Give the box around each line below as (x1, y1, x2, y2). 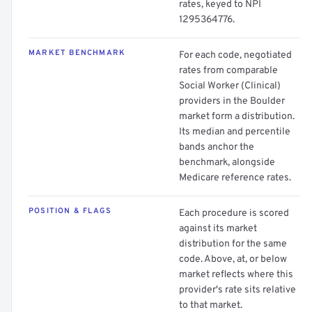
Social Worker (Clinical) (179, 80, 281, 92)
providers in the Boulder (179, 95, 285, 107)
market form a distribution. (179, 111, 295, 123)
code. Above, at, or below (179, 253, 287, 265)
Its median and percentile (179, 126, 290, 138)
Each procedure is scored (179, 208, 289, 219)
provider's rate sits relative (179, 284, 296, 296)
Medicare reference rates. (179, 172, 291, 184)
